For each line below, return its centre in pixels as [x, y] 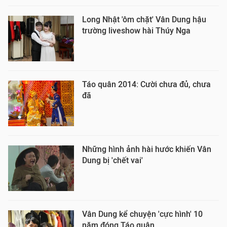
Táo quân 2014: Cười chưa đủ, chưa [146, 84]
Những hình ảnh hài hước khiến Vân [147, 149]
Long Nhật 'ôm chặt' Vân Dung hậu [144, 20]
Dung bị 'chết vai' [112, 160]
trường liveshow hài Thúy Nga [136, 31]
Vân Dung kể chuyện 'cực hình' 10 [142, 214]
